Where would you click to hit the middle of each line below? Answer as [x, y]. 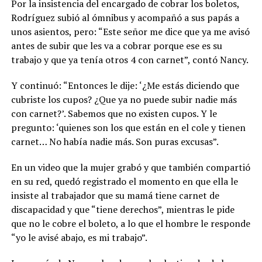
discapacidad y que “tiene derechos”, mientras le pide [123, 210]
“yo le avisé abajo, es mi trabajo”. [79, 238]
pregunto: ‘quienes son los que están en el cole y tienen [128, 128]
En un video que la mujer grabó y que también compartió [130, 168]
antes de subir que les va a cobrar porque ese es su [116, 46]
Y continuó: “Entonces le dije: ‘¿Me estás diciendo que [125, 86]
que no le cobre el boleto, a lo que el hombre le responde [130, 224]
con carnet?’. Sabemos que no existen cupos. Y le [114, 114]
